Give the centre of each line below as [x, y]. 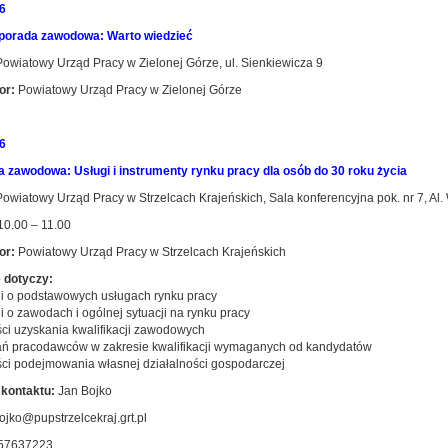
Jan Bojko [83, 391]
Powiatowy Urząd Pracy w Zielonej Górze [128, 90]
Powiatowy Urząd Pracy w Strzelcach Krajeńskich [151, 252]
